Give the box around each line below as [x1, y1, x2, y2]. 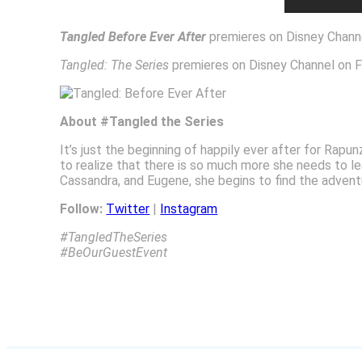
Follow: [60, 200, 103, 217]
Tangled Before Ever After [60, 28, 207, 44]
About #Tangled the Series [60, 113, 225, 129]
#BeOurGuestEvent [60, 244, 168, 260]
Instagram [160, 200, 218, 217]
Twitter [106, 200, 150, 217]
